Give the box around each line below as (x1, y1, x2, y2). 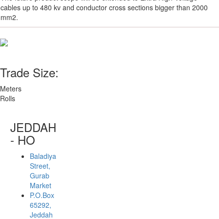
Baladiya (30, 151, 57, 161)
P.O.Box (30, 190, 55, 200)
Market (30, 180, 52, 190)
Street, (30, 160, 51, 171)
